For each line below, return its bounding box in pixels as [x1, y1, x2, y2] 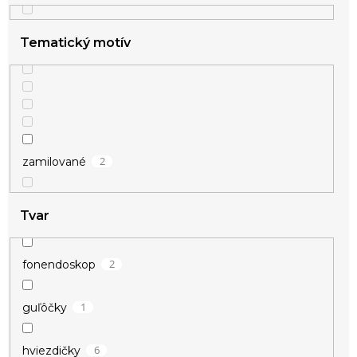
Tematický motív [20, 34, 131, 50]
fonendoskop [22, 257, 96, 272]
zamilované [22, 154, 86, 169]
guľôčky [22, 300, 67, 315]
